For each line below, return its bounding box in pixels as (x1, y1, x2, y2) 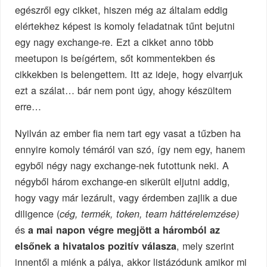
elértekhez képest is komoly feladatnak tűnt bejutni (15, 18, 235, 33)
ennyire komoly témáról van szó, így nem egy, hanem (15, 142, 246, 157)
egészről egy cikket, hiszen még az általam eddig (15, 2, 228, 17)
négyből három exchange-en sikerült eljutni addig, (15, 174, 231, 189)
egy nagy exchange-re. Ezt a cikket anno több (15, 35, 214, 49)
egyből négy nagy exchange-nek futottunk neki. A (15, 158, 229, 173)
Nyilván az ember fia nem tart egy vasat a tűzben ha (15, 126, 241, 141)
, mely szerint (176, 238, 235, 253)
